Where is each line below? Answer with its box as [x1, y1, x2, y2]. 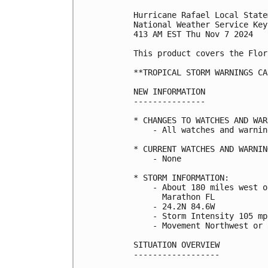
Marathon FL [133, 192, 215, 202]
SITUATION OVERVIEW [133, 240, 220, 250]
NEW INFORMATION [133, 87, 205, 97]
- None [133, 154, 181, 164]
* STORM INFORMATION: [133, 173, 229, 183]
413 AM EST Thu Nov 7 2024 [133, 29, 253, 39]
